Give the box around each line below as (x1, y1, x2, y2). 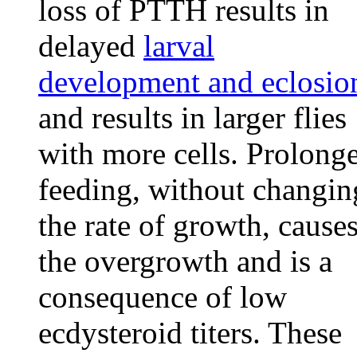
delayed (38, 29, 143, 63)
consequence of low (38, 280, 287, 314)
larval (143, 29, 214, 63)
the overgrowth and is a (38, 244, 332, 278)
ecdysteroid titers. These (38, 316, 342, 350)
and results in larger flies (38, 100, 347, 135)
